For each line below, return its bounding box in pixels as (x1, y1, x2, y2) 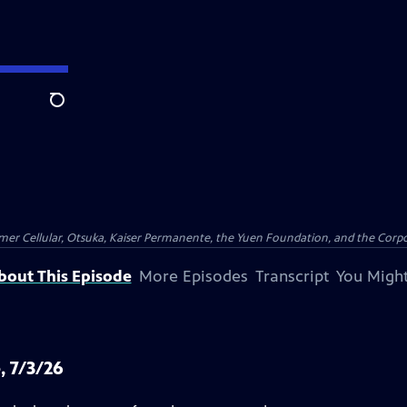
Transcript (254, 266, 329, 286)
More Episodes (138, 266, 248, 286)
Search (49, 101, 94, 119)
